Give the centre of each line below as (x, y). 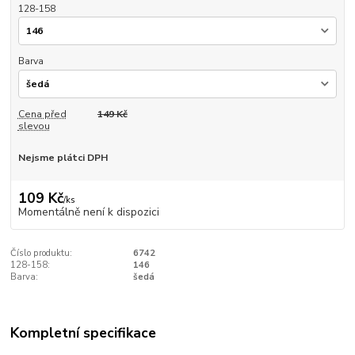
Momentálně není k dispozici (88, 212)
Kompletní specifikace (84, 333)
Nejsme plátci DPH (63, 158)
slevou (34, 126)
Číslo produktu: (42, 253)
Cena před (42, 115)
